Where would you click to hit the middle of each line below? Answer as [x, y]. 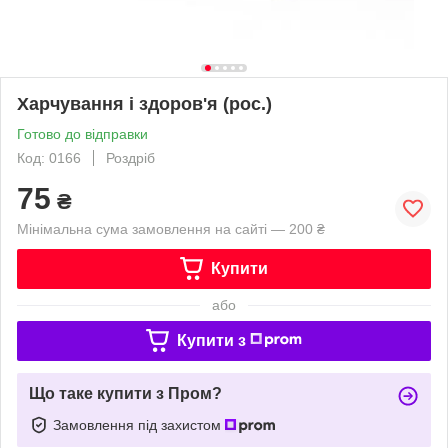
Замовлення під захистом [139, 424]
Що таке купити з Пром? [125, 393]
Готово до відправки [82, 133]
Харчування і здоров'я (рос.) [144, 103]
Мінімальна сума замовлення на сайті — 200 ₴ [171, 228]
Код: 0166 [49, 157]
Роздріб [130, 157]
